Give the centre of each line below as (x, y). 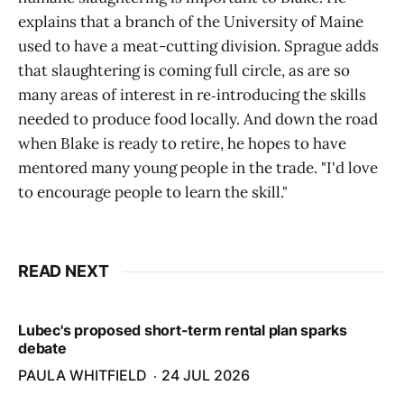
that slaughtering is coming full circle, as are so (184, 70)
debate (42, 348)
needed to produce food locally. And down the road (198, 119)
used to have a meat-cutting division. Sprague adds (198, 46)
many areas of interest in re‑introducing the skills (192, 95)
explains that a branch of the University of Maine (191, 22)
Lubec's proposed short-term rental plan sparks (183, 330)
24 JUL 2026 (206, 375)
